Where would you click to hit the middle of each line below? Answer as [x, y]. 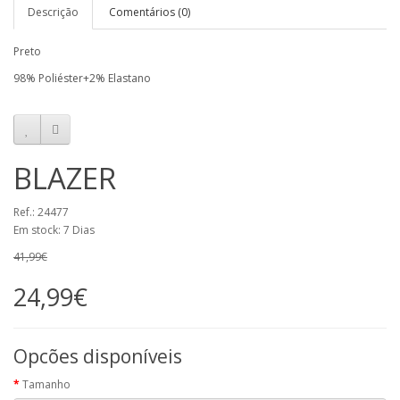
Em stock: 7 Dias [54, 230]
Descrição [53, 12]
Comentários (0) [150, 12]
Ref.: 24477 [41, 212]
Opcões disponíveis [98, 357]
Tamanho [46, 385]
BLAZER [65, 179]
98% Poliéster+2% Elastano [82, 79]
